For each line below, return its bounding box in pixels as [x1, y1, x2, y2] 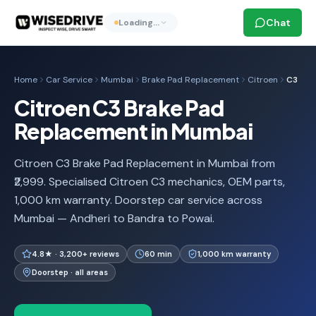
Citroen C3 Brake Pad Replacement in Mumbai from [14, 156, 275, 171]
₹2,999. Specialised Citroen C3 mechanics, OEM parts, [14, 174, 285, 189]
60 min [145, 249, 172, 259]
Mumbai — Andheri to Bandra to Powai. [14, 211, 214, 226]
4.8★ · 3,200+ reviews [32, 249, 119, 259]
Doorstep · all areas [32, 267, 108, 277]
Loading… [118, 17, 159, 28]
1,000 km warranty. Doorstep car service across [14, 193, 262, 207]
